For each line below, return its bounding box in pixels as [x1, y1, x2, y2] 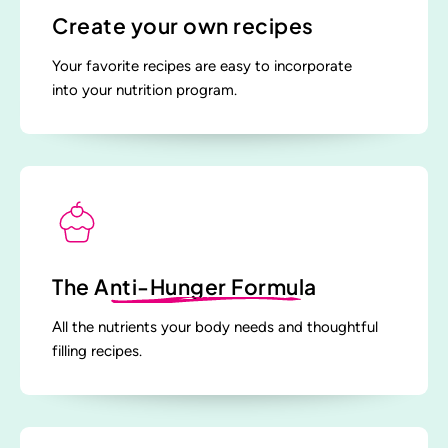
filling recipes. [52, 342, 142, 361]
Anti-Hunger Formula [94, 273, 317, 301]
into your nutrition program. [52, 81, 237, 100]
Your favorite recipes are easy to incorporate [52, 57, 352, 76]
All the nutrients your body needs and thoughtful [52, 318, 378, 337]
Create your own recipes [52, 12, 314, 40]
